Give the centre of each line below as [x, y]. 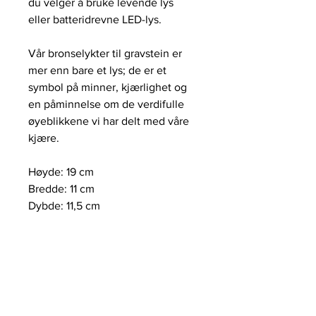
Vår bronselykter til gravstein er [105, 53]
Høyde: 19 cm [61, 172]
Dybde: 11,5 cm [64, 206]
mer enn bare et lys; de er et [97, 70]
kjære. [45, 138]
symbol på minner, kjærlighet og [108, 87]
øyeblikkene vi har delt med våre [109, 121]
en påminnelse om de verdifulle [106, 104]
